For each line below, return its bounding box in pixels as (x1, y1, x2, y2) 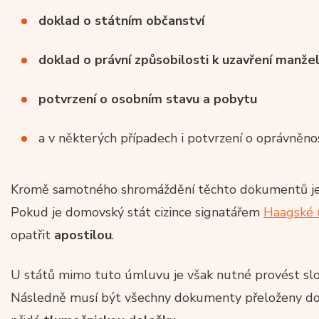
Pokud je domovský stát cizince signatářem (11, 203, 263, 221)
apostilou (54, 226, 112, 244)
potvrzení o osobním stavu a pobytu (38, 90, 257, 108)
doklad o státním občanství (38, 11, 204, 29)
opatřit (11, 226, 54, 244)
